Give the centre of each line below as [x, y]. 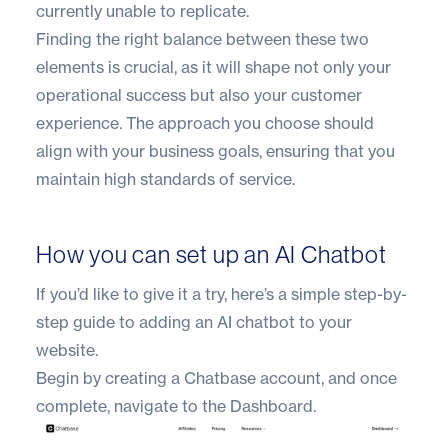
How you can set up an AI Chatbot [211, 254]
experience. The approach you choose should [205, 122]
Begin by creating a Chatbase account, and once [216, 377]
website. [67, 349]
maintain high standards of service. [165, 178]
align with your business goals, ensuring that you [215, 150]
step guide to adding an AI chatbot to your [194, 321]
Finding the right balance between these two [202, 38]
